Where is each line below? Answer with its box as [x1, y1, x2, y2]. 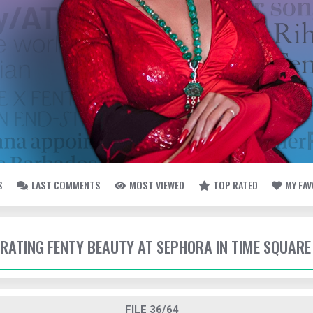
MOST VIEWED [129, 177, 184, 192]
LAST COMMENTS [31, 177, 101, 192]
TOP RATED [213, 177, 258, 192]
